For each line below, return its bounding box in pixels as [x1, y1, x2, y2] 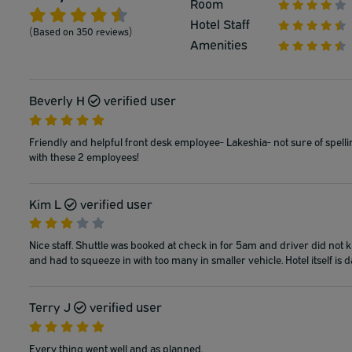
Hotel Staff [190, 15, 250, 32]
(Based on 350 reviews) [29, 24, 133, 38]
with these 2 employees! [29, 148, 139, 163]
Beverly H [29, 91, 85, 108]
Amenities [190, 35, 247, 53]
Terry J [29, 298, 71, 316]
